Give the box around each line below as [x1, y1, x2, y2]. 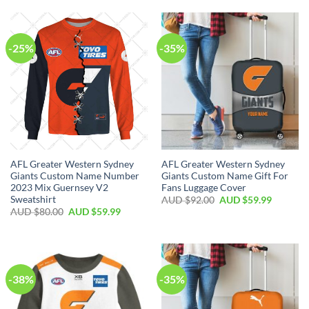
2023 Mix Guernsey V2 [10, 181, 108, 193]
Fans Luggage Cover [161, 181, 246, 193]
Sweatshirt [10, 193, 56, 205]
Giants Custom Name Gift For [161, 170, 288, 181]
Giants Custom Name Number [10, 170, 139, 181]
